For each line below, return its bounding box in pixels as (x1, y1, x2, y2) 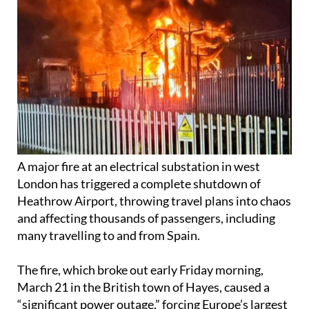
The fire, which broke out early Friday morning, (17, 288, 263, 303)
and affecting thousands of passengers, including (17, 236, 275, 252)
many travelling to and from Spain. (17, 253, 200, 269)
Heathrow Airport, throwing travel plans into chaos (17, 219, 291, 235)
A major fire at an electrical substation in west (17, 184, 260, 200)
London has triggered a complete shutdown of (17, 201, 261, 217)
